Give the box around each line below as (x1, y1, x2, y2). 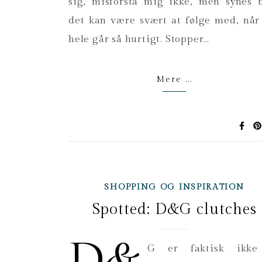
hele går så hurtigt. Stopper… (68, 33, 210, 45)
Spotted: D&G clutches (92, 201, 257, 218)
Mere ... (156, 75, 192, 84)
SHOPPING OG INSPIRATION (104, 182, 244, 192)
